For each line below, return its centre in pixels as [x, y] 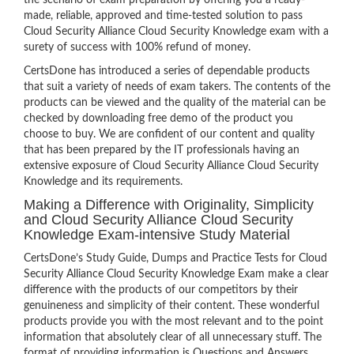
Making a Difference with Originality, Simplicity [169, 205]
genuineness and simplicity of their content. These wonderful [171, 306]
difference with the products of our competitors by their [161, 290]
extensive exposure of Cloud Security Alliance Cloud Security [171, 166]
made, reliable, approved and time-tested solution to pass [163, 16]
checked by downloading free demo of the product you [158, 119]
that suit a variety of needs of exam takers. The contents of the [177, 87]
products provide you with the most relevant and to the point [173, 322]
